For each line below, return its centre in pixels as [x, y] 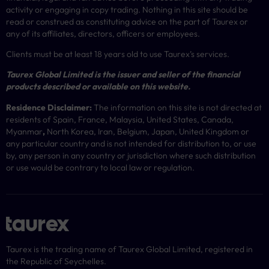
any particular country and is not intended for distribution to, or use [131, 143]
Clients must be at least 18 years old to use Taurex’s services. [118, 54]
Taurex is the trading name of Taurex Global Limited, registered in [129, 249]
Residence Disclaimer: [49, 107]
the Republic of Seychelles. [56, 261]
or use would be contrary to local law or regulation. [100, 167]
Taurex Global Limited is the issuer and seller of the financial [123, 75]
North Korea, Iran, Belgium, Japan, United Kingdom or [148, 131]
